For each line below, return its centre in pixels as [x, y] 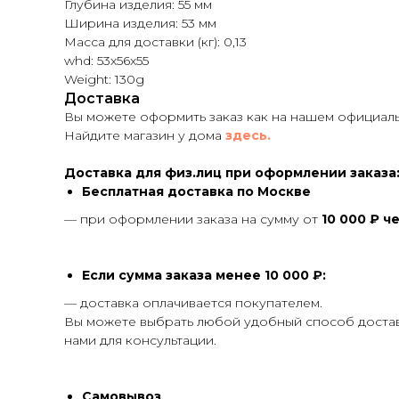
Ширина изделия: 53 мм [140, 23]
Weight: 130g [104, 79]
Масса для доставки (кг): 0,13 [155, 42]
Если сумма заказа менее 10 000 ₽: [204, 275]
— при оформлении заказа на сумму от [193, 219]
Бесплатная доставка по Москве [196, 191]
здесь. [248, 135]
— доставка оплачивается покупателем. [193, 303]
